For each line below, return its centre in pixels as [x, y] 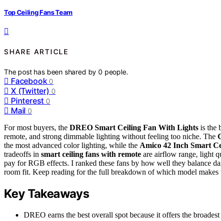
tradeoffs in [22, 154]
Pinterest [28, 100]
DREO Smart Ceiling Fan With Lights [134, 127]
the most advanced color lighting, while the [72, 145]
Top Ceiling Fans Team [38, 12]
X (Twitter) [30, 91]
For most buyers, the [37, 127]
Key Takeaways [47, 193]
